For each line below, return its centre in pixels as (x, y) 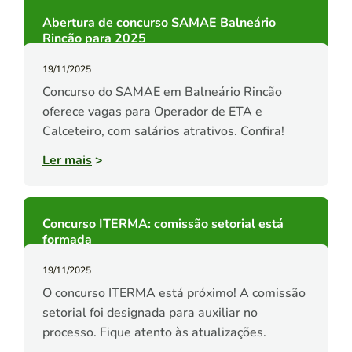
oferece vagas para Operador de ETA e (152, 112)
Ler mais (67, 161)
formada (67, 240)
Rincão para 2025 (94, 39)
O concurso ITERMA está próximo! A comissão (174, 293)
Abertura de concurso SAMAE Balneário (159, 23)
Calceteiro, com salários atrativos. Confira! (163, 132)
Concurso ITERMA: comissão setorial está (163, 224)
